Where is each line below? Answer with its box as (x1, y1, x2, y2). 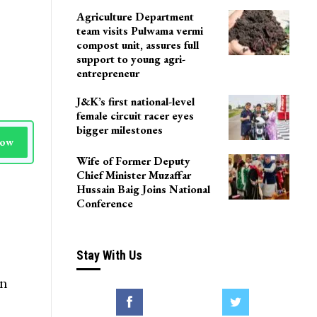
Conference (76, 195, 133, 211)
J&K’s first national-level (76, 94, 195, 110)
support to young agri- (76, 52, 185, 67)
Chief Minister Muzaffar (76, 167, 191, 183)
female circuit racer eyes (76, 108, 194, 124)
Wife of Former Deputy (76, 153, 190, 168)
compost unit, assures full (76, 38, 199, 53)
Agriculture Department (76, 9, 194, 25)
